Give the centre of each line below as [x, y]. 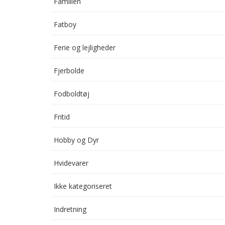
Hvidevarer [71, 163]
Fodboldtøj [72, 94]
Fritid [62, 117]
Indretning [70, 209]
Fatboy [65, 24]
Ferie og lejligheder [85, 47]
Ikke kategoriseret [83, 186]
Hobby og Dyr [76, 140]
